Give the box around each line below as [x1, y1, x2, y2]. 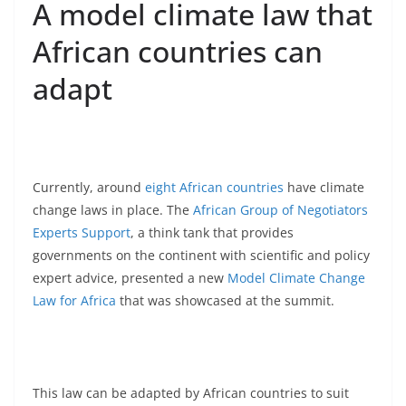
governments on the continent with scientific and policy [33, 246, 370, 264]
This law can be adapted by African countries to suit [33, 383, 349, 401]
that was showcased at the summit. [116, 291, 334, 309]
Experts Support [33, 223, 130, 241]
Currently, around [33, 178, 145, 196]
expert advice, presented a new [33, 268, 227, 286]
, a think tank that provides [130, 223, 294, 241]
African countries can [33, 31, 323, 71]
